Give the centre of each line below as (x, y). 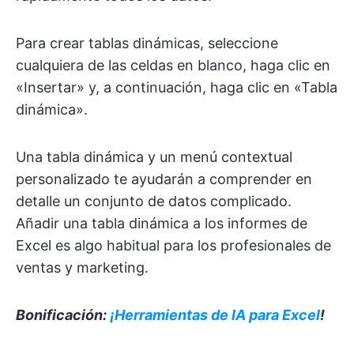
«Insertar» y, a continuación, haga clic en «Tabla (177, 87)
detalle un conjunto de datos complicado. (154, 201)
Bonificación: (63, 314)
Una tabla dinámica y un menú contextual (154, 156)
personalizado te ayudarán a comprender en (164, 179)
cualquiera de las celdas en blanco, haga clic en (173, 65)
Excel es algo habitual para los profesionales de (173, 245)
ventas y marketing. (82, 267)
